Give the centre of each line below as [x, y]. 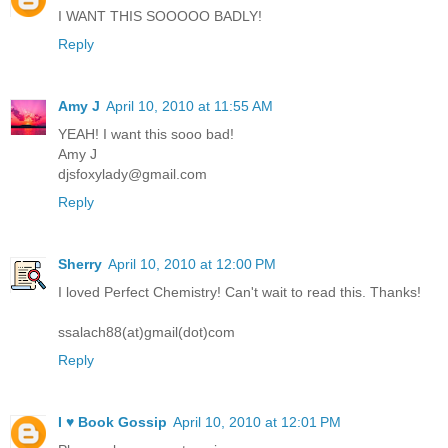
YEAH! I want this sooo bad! [146, 134]
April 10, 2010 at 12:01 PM [257, 421]
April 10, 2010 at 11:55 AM [189, 106]
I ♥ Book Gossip [112, 421]
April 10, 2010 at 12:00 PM [192, 263]
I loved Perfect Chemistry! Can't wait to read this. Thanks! [239, 291]
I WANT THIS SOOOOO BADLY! [160, 16]
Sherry [80, 263]
